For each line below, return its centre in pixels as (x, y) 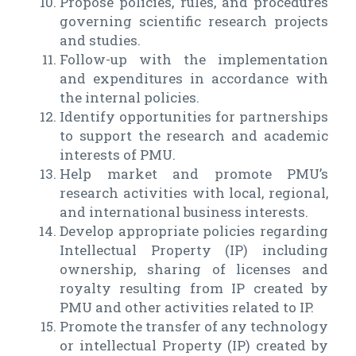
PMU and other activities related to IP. (187, 308)
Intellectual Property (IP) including (194, 250)
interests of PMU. (118, 155)
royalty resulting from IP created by (194, 288)
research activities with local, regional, (194, 193)
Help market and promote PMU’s (194, 174)
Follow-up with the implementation (194, 60)
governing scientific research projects (194, 21)
